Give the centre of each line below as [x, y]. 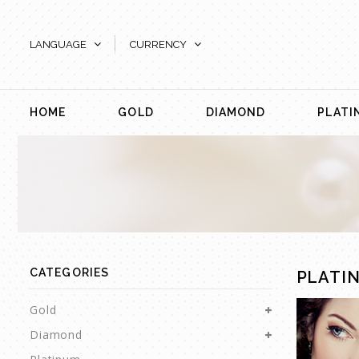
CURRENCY [158, 45]
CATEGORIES [70, 273]
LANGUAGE [58, 45]
